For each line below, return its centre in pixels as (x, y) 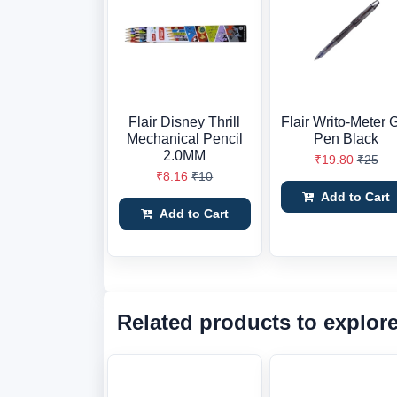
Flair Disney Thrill (185, 122)
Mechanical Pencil (184, 139)
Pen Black (346, 139)
